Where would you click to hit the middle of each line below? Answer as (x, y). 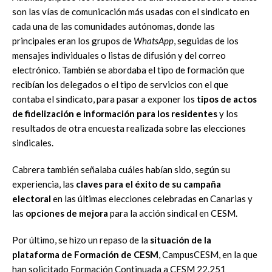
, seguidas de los (206, 40)
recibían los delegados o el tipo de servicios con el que (120, 84)
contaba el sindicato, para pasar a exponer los (104, 99)
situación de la (181, 240)
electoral (32, 198)
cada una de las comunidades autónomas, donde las (114, 26)
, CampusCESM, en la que (208, 254)
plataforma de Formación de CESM (85, 254)
